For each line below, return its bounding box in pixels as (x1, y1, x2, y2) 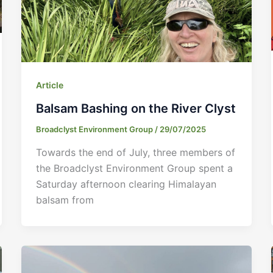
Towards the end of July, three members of (35, 146, 235, 158)
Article (35, 80, 63, 91)
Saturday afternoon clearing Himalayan (35, 177, 216, 190)
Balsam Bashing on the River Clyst (35, 101, 236, 116)
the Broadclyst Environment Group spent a (35, 161, 233, 174)
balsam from (35, 193, 94, 206)
